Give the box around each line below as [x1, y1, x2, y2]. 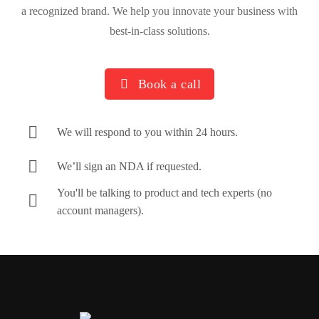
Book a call [137, 77, 202, 91]
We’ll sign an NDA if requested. [57, 160, 202, 172]
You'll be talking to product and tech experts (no [57, 187, 273, 199]
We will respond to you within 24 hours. [57, 126, 239, 138]
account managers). [57, 204, 145, 216]
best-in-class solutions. [109, 25, 210, 37]
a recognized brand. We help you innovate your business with [21, 5, 298, 17]
